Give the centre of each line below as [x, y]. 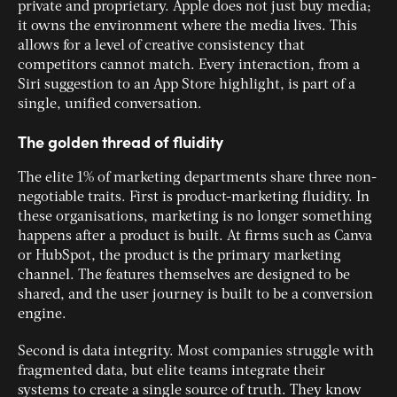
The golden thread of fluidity [121, 142]
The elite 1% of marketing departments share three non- [197, 179]
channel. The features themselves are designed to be [184, 276]
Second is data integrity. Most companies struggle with [196, 352]
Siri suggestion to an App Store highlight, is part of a [187, 86]
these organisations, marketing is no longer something [195, 218]
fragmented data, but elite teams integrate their [171, 372]
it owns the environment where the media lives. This [187, 27]
